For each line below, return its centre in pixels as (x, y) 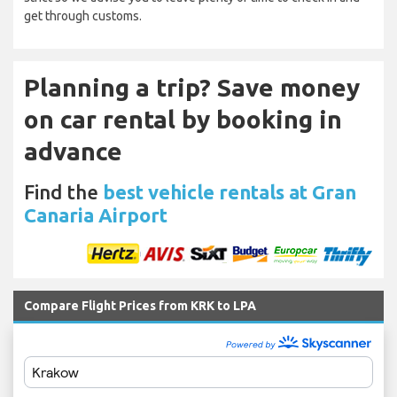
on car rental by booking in (183, 120)
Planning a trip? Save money (192, 88)
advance (73, 152)
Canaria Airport (96, 215)
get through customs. (83, 16)
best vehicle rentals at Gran (230, 192)
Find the (63, 192)
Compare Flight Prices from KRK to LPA (140, 306)
